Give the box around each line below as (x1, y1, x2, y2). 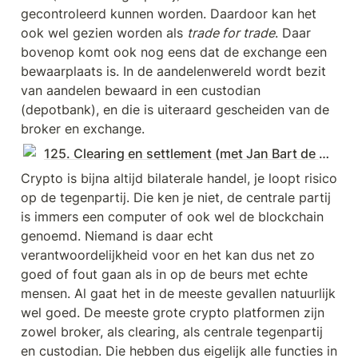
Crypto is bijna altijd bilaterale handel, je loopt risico (21, 170, 337, 187)
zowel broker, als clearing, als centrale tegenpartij (21, 324, 323, 340)
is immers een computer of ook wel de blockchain (21, 209, 324, 225)
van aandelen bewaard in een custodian (21, 82, 261, 99)
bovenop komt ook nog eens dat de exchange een (21, 44, 327, 61)
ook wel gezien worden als (21, 25, 187, 42)
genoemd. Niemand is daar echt (21, 228, 213, 245)
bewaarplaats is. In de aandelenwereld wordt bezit (21, 63, 326, 80)
